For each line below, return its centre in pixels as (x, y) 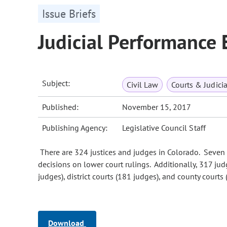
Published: (61, 107)
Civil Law (143, 85)
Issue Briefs (69, 14)
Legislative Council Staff (164, 128)
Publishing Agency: (75, 128)
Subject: (56, 83)
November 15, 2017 (157, 107)
